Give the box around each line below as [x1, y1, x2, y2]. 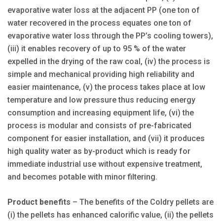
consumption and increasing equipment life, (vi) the [7, 108, 194, 117]
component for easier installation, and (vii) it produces [7, 133, 205, 143]
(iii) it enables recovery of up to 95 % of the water [7, 43, 186, 53]
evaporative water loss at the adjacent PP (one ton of [7, 5, 200, 15]
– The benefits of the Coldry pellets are [71, 197, 214, 207]
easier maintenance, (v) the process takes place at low [7, 82, 205, 92]
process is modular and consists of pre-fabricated [7, 120, 191, 130]
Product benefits [7, 197, 71, 207]
